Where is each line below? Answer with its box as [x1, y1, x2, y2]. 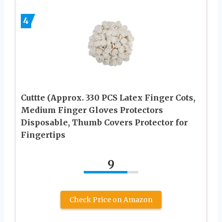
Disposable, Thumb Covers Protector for [21, 117, 188, 128]
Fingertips [21, 130, 65, 140]
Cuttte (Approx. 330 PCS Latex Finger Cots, [21, 93, 195, 103]
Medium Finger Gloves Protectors [21, 105, 163, 115]
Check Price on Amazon [69, 195, 153, 205]
